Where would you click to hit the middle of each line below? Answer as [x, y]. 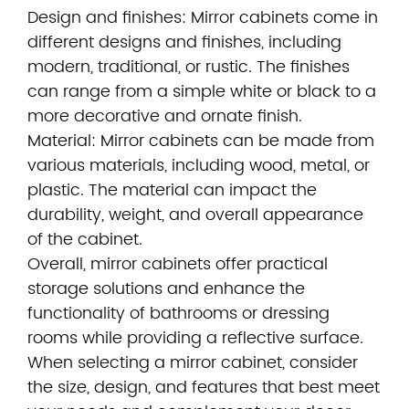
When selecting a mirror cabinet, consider [193, 363]
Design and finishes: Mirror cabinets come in [203, 18]
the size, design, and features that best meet [204, 388]
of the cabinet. [85, 240]
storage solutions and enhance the [166, 289]
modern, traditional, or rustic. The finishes [189, 67]
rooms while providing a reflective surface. [195, 338]
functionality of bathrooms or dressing [178, 314]
